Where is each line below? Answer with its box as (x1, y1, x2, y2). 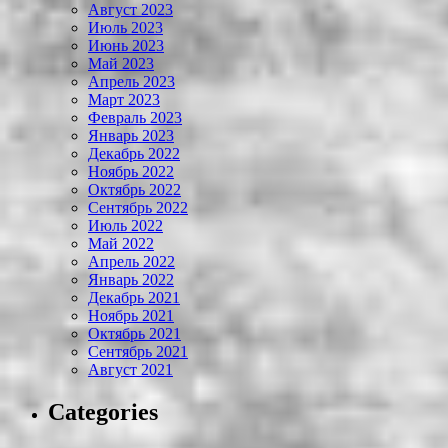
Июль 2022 (88, 217, 163, 235)
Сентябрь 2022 (88, 199, 188, 217)
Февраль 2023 (88, 109, 182, 127)
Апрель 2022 (88, 253, 175, 271)
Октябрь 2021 (88, 325, 181, 343)
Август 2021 (88, 361, 173, 379)
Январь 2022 (88, 271, 174, 289)
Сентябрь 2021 (88, 343, 188, 361)
